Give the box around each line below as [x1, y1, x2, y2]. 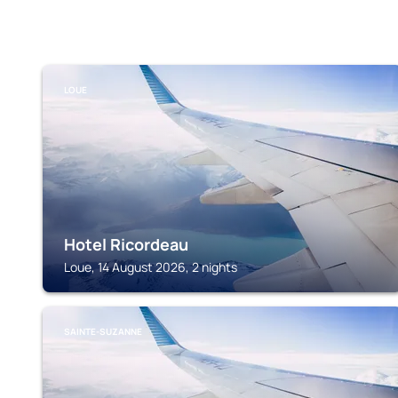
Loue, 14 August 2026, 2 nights [64, 259, 237, 275]
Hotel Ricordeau [64, 234, 188, 255]
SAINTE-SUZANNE [64, 325, 142, 338]
